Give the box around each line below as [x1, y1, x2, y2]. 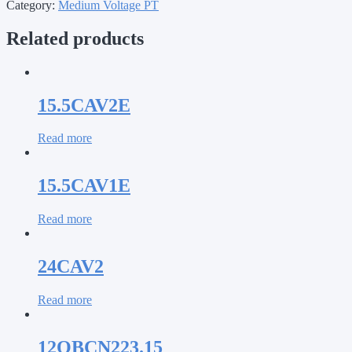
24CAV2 [38, 256, 104, 277]
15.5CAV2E [38, 94, 130, 115]
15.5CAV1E [38, 175, 130, 196]
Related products [6, 27, 144, 49]
